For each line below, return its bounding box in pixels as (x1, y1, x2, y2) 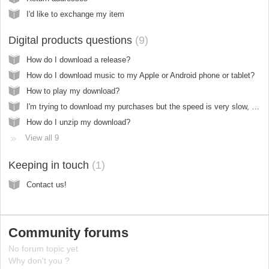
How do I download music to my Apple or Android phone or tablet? (26, 70, 255, 80)
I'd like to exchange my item (26, 9, 124, 19)
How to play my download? (26, 86, 119, 95)
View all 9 (25, 133, 59, 142)
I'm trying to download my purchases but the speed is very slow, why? (252, 101, 259, 111)
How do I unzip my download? (26, 117, 130, 127)
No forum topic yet (8, 244, 78, 254)
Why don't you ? (8, 256, 70, 266)
